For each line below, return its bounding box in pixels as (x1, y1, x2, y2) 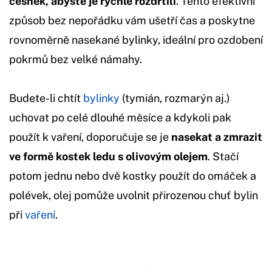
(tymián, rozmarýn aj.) (120, 91, 230, 104)
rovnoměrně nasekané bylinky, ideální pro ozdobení (9, 33, 263, 46)
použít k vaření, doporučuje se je (9, 130, 171, 143)
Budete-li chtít (9, 91, 83, 104)
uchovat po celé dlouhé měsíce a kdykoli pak (9, 110, 231, 124)
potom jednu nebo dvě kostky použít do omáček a (9, 169, 256, 182)
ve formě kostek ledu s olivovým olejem (9, 149, 208, 163)
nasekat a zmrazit (171, 130, 262, 143)
